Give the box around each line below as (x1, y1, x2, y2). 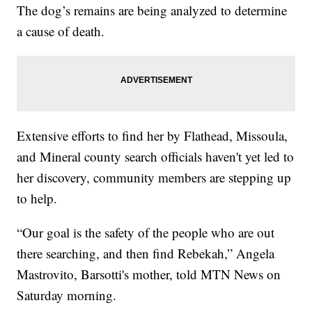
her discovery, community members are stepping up (17, 168, 292, 186)
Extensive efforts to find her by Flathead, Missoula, (17, 126, 288, 144)
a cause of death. (17, 22, 105, 40)
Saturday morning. (17, 286, 117, 304)
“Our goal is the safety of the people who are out (17, 223, 275, 241)
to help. (17, 189, 58, 207)
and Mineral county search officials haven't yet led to (17, 147, 295, 165)
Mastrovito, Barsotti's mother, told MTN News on (17, 265, 281, 283)
